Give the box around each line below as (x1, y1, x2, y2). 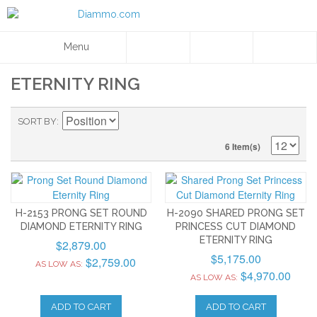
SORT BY (18, 116, 57, 127)
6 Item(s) (225, 140, 260, 153)
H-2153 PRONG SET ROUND (15, 207, 147, 219)
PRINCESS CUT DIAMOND (175, 221, 296, 232)
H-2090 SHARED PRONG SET (166, 207, 305, 219)
